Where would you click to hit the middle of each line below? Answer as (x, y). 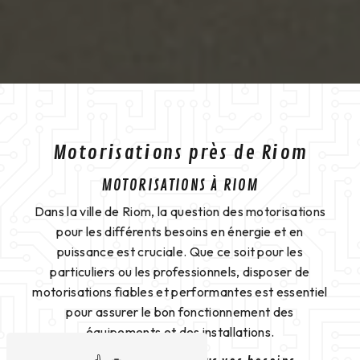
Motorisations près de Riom (180, 153)
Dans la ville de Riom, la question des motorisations (180, 212)
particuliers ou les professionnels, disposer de (180, 272)
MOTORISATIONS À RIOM (180, 186)
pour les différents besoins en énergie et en (180, 232)
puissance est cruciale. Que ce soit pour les (180, 252)
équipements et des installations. (180, 332)
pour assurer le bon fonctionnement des (180, 312)
